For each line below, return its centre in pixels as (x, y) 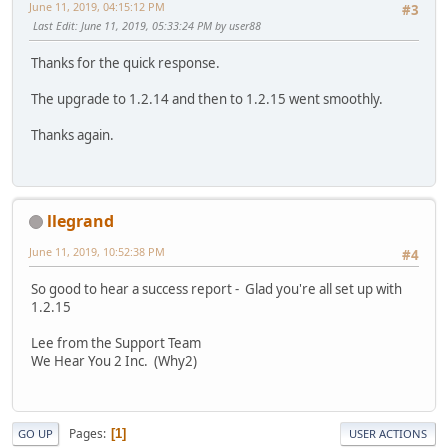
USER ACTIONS (388, 434)
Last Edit (54, 25)
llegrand (80, 220)
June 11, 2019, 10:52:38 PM (97, 251)
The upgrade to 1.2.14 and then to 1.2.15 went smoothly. (207, 99)
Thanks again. (72, 135)
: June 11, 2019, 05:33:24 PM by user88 (168, 25)
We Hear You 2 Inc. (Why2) (114, 360)
